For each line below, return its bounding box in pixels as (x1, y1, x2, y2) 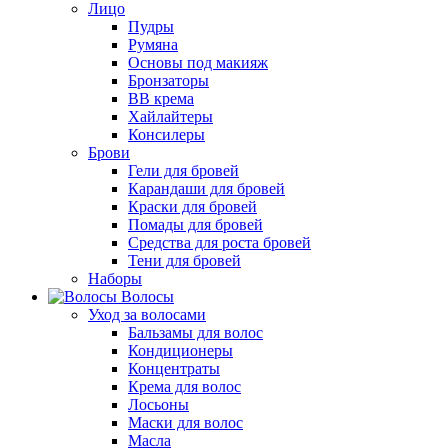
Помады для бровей (128, 216, 263, 233)
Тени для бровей (128, 252, 241, 269)
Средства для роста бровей (128, 234, 311, 251)
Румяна (128, 36, 178, 53)
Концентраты (128, 360, 220, 377)
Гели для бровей (128, 162, 239, 179)
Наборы (88, 270, 142, 287)
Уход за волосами (88, 306, 206, 323)
